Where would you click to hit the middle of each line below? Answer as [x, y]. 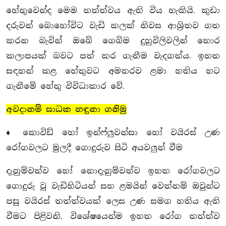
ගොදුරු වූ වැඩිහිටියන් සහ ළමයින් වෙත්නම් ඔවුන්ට [113, 186]
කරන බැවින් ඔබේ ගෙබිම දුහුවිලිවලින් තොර [113, 41]
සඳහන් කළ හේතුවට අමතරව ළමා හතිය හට [113, 71]
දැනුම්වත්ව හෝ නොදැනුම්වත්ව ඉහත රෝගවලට [113, 171]
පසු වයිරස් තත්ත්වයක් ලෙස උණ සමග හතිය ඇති [113, 201]
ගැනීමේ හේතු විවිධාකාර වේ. [65, 86]
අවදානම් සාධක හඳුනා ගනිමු [66, 109]
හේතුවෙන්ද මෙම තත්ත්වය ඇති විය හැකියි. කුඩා [113, 11]
